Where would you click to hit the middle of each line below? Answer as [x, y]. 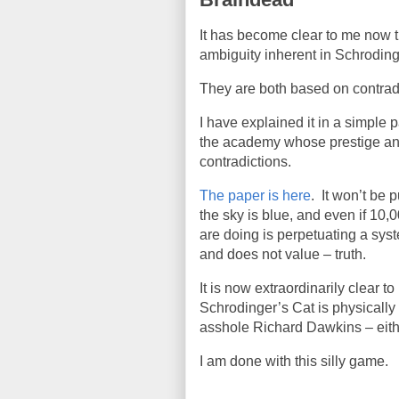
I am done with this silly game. [294, 361]
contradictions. [245, 162]
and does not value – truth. [283, 254]
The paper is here [255, 195]
